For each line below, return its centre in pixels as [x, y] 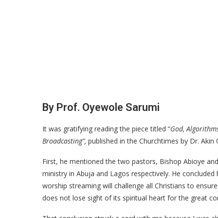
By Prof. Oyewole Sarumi [101, 107]
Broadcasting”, [64, 141]
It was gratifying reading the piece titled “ [106, 128]
